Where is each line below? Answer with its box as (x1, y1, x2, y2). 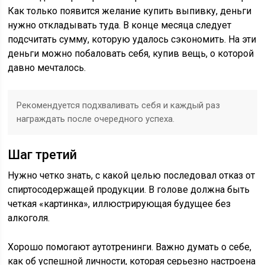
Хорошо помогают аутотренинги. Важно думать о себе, (8, 241, 252, 253)
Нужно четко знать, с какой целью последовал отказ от (8, 170, 256, 181)
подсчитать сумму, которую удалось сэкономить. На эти (8, 34, 257, 45)
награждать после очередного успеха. (17, 114, 175, 124)
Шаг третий (8, 147, 77, 162)
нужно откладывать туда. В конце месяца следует (8, 20, 232, 31)
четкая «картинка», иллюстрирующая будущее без (8, 198, 231, 209)
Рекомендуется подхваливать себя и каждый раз (17, 100, 221, 111)
